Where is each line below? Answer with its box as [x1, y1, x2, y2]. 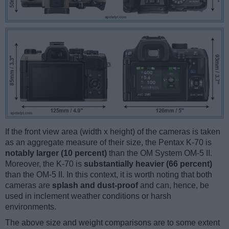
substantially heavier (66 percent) [84, 159, 212, 168]
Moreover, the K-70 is [5, 159, 84, 168]
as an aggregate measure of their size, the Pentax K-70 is [5, 138, 212, 147]
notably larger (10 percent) [5, 148, 107, 157]
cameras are [5, 180, 52, 190]
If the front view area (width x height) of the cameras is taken [5, 127, 220, 136]
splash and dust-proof [52, 180, 138, 190]
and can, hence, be [138, 180, 209, 190]
